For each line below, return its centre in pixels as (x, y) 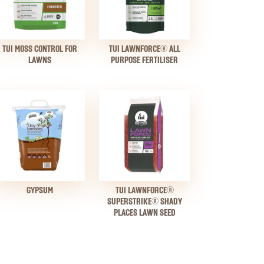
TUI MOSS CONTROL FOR (39, 49)
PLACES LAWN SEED (144, 213)
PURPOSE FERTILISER (144, 60)
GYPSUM (39, 191)
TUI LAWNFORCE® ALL (144, 49)
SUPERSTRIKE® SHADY (144, 202)
